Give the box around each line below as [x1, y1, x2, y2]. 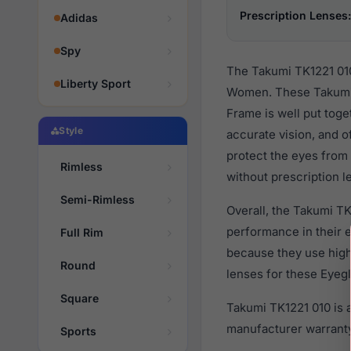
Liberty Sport [60, 77, 131, 90]
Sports [60, 324, 96, 338]
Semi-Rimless [60, 193, 135, 206]
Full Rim [60, 226, 103, 239]
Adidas [60, 11, 98, 24]
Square [60, 291, 99, 305]
